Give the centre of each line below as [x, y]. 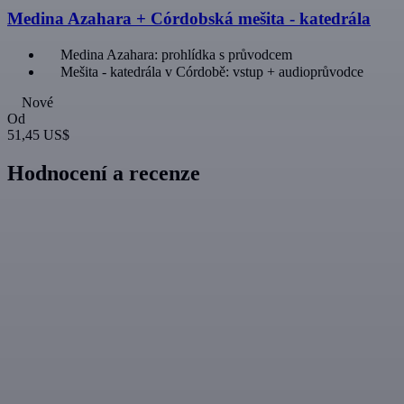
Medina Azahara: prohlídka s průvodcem [176, 54]
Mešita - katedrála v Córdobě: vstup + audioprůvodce [212, 71]
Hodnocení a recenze [104, 173]
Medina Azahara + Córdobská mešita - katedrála [189, 19]
